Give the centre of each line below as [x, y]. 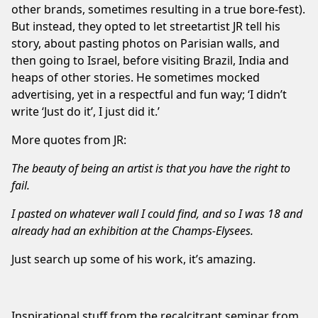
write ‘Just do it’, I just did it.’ [86, 111]
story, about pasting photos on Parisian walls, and [146, 43]
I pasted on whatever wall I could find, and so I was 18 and [157, 213]
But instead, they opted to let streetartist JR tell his [146, 26]
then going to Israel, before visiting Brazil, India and [150, 60]
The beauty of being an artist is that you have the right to [151, 168]
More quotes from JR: [69, 139]
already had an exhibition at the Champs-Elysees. [132, 230]
